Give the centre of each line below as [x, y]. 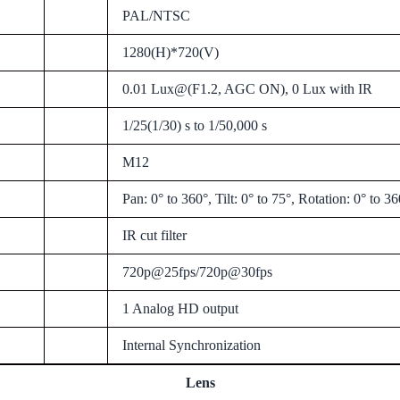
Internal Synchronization [192, 345]
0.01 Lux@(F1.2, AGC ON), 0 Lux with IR [247, 88]
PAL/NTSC [156, 15]
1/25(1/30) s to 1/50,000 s [195, 125]
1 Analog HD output [180, 308]
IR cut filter [154, 235]
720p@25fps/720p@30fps [197, 271]
